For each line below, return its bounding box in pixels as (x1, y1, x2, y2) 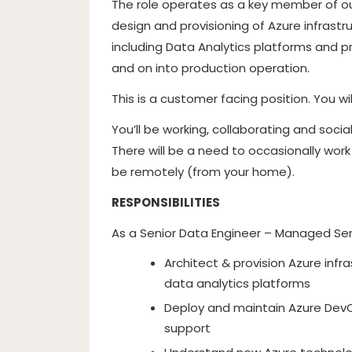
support (164, 320, 211, 336)
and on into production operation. (112, 60, 310, 76)
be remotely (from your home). (112, 163, 295, 180)
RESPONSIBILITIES (112, 194, 220, 211)
